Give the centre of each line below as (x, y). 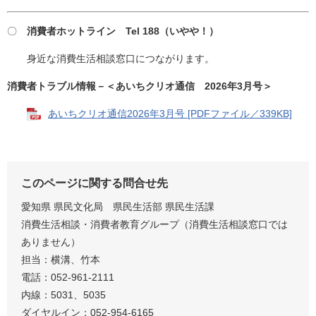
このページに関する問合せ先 (95, 183)
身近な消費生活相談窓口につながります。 (111, 58)
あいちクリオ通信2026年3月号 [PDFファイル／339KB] (170, 113)
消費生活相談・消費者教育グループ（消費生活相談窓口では (154, 224)
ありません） (51, 242)
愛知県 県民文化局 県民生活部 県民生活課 (118, 206)
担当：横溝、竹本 (61, 259)
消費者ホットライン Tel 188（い (103, 31)
